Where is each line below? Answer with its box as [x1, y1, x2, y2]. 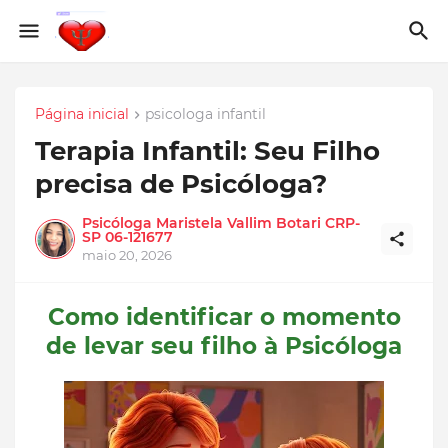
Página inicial [35, 105, 129, 123]
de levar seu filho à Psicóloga [46, 332, 402, 361]
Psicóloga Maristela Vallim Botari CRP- [82, 214, 360, 233]
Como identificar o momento [47, 303, 401, 332]
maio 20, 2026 [82, 247, 172, 264]
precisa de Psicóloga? [35, 168, 327, 201]
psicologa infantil [145, 105, 266, 123]
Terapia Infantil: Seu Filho [35, 135, 380, 168]
